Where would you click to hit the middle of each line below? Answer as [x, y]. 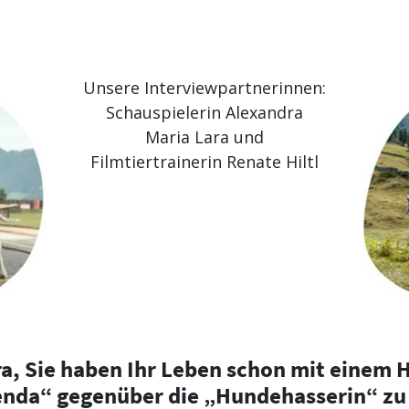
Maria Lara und [204, 137]
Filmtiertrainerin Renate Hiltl [204, 162]
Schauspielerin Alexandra [204, 113]
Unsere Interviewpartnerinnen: [204, 88]
